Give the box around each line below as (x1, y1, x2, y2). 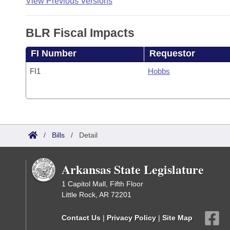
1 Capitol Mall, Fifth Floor (62, 180, 143, 188)
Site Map (162, 213, 193, 222)
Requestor (149, 48, 195, 59)
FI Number (31, 48, 76, 59)
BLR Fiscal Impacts (26, 26, 135, 40)
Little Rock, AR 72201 (62, 190, 131, 199)
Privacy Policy (107, 213, 156, 222)
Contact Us (62, 213, 101, 222)
